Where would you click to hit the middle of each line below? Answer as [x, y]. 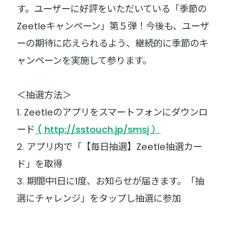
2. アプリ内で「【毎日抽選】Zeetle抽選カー [110, 147]
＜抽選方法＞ [44, 95]
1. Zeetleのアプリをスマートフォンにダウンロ [112, 112]
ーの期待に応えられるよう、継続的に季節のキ [113, 43]
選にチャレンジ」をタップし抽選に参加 [99, 199]
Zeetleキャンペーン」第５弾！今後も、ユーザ [113, 26]
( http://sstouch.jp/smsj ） [98, 130]
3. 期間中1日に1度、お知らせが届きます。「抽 [111, 181]
